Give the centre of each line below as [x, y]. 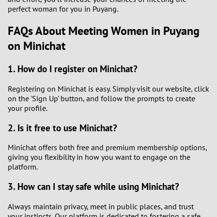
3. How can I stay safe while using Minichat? [93, 187]
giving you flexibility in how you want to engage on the [99, 157]
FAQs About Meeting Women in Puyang [104, 31]
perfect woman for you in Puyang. [63, 9]
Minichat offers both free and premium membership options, [107, 147]
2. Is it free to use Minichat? [62, 128]
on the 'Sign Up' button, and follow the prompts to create [101, 98]
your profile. [28, 108]
